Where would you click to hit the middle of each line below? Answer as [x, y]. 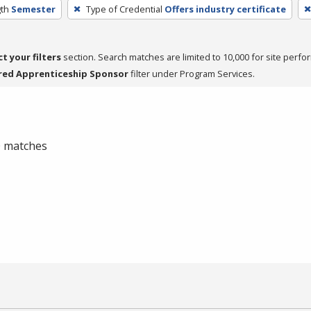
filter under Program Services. [192, 73]
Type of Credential [124, 9]
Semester [33, 9]
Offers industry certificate [225, 9]
